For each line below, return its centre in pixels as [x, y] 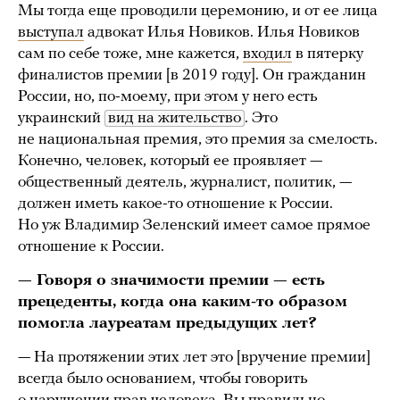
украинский [61, 119]
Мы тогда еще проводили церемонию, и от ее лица [198, 12]
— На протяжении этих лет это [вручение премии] [194, 358]
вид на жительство [175, 119]
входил [267, 54]
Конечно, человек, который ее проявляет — [170, 162]
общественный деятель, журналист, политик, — [185, 183]
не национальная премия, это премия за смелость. [198, 140]
